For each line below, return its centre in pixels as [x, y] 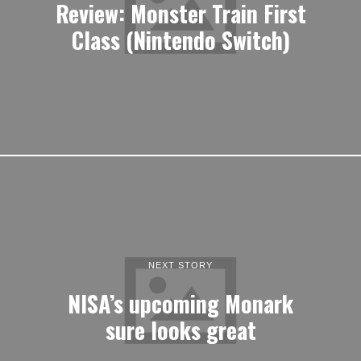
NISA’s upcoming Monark [180, 303]
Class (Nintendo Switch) [180, 39]
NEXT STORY [180, 265]
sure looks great [180, 329]
